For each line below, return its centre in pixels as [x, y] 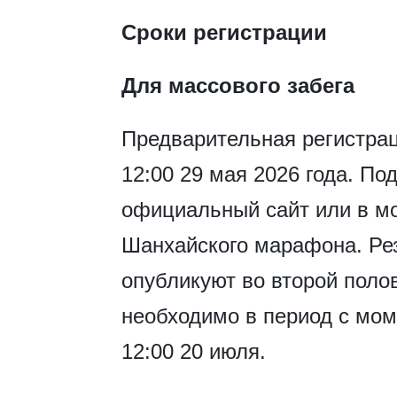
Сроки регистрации [224, 33]
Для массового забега [238, 86]
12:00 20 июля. [194, 352]
